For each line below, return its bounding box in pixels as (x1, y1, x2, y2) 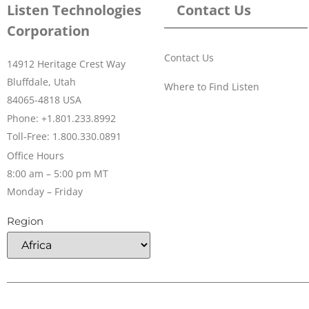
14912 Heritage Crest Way (7, 57, 126, 71)
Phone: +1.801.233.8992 (7, 112, 116, 126)
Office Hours (7, 148, 64, 162)
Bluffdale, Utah (7, 75, 76, 89)
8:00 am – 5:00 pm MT (7, 166, 108, 180)
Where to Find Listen (164, 80, 259, 94)
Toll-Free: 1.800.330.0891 (7, 130, 121, 143)
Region (7, 214, 43, 228)
